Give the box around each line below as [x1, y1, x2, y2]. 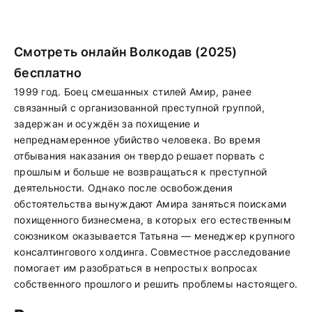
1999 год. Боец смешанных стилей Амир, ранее [14, 86, 252, 97]
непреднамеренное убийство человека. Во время [14, 134, 261, 146]
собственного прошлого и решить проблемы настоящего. [14, 278, 298, 290]
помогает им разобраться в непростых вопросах [14, 262, 258, 274]
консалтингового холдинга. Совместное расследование [14, 246, 290, 258]
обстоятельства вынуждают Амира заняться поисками [14, 198, 287, 210]
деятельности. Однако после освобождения [14, 182, 233, 194]
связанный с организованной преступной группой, [14, 102, 265, 114]
